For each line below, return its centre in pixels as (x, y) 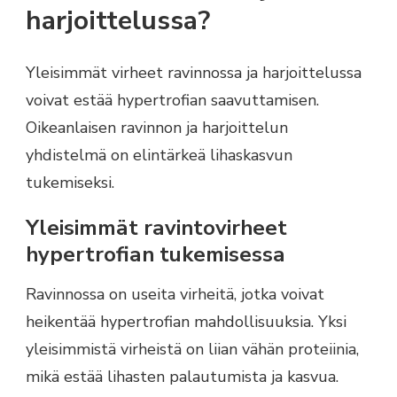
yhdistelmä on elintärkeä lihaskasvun (159, 155)
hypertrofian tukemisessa (156, 254)
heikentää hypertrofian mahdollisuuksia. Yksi (186, 322)
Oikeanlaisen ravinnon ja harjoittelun (157, 127)
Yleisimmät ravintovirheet (156, 227)
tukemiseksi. (70, 182)
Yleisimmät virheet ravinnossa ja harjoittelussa (194, 72)
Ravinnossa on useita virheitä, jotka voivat (175, 295)
